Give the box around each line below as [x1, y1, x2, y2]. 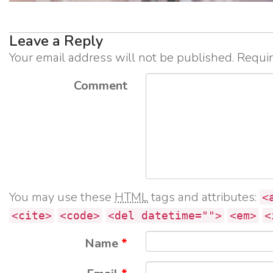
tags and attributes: [148, 188, 260, 205]
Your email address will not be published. [9, 49, 234, 66]
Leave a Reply [9, 30, 103, 51]
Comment [74, 77, 127, 94]
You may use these [9, 188, 115, 205]
